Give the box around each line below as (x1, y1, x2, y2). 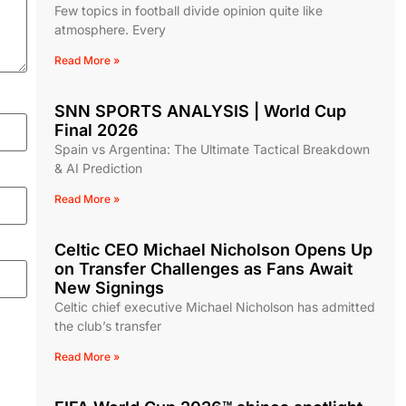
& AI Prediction (54, 160, 142, 177)
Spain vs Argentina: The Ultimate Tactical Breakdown (54, 141, 370, 158)
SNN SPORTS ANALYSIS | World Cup (54, 101, 346, 121)
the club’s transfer (54, 318, 161, 334)
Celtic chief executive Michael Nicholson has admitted (54, 299, 375, 315)
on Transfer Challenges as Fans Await (54, 259, 353, 279)
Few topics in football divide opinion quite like (54, 3, 323, 19)
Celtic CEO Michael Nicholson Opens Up (54, 240, 372, 260)
